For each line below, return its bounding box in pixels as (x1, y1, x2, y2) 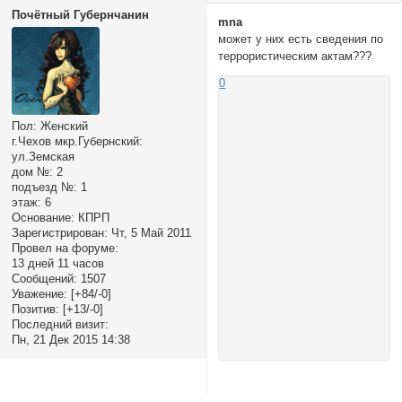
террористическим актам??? (218, 48, 372, 63)
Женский (36, 119, 88, 134)
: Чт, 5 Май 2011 (103, 226, 191, 240)
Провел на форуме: (11, 241, 118, 256)
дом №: (11, 165, 53, 179)
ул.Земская (11, 150, 74, 164)
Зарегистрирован (11, 226, 104, 240)
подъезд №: (11, 180, 77, 195)
